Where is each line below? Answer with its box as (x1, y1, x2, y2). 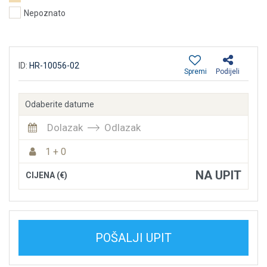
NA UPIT (195, 168, 241, 183)
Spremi (184, 67, 207, 76)
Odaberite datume (25, 100, 94, 110)
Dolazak (47, 122, 83, 134)
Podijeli (216, 67, 240, 76)
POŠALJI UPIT (95, 231, 172, 246)
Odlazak (104, 122, 141, 134)
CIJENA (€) (26, 170, 67, 181)
